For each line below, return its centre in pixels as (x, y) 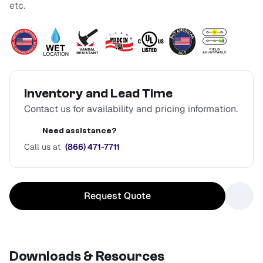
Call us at (42, 147)
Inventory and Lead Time (98, 94)
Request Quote (117, 196)
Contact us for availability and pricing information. (131, 109)
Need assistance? (79, 131)
